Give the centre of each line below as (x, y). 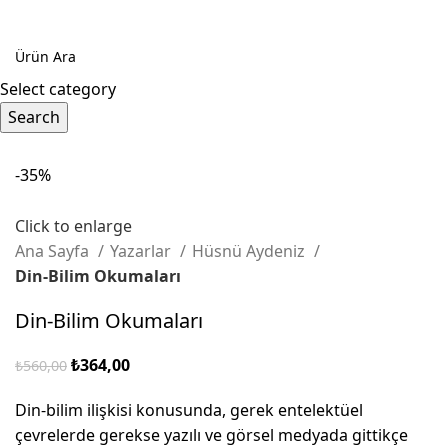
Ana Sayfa (54, 251)
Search (34, 117)
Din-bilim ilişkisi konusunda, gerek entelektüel (189, 410)
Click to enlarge (73, 226)
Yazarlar (142, 251)
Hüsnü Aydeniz (250, 251)
